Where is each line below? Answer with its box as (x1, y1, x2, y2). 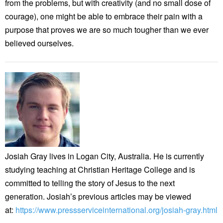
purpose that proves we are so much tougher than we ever (5, 23, 209, 35)
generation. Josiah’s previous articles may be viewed (5, 190, 191, 202)
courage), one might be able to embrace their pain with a (5, 10, 203, 22)
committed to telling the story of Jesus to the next (5, 177, 175, 189)
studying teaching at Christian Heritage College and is (5, 163, 195, 175)
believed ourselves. (5, 37, 74, 49)
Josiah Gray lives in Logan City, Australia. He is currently (5, 150, 204, 162)
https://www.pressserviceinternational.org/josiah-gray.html (15, 204, 218, 216)
